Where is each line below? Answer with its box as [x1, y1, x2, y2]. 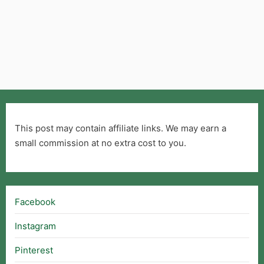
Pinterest [15, 244, 53, 256]
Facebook [15, 196, 55, 207]
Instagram [15, 220, 56, 232]
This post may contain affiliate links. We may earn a [15, 122, 226, 134]
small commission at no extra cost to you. [15, 137, 186, 148]
